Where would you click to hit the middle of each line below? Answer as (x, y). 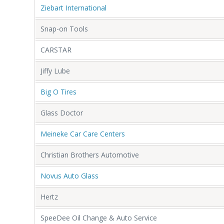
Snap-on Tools (64, 28)
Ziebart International (73, 7)
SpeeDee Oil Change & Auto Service (99, 217)
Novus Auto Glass (69, 175)
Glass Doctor (62, 112)
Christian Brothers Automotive (90, 154)
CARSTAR (56, 49)
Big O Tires (58, 91)
